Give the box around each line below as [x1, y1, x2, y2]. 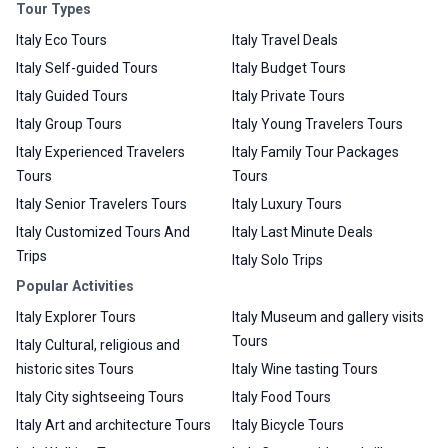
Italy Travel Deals [232, 31, 338, 48]
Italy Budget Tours [232, 59, 346, 76]
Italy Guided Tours [16, 87, 128, 104]
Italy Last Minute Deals [232, 223, 373, 240]
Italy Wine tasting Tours [232, 360, 378, 377]
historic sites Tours [16, 360, 134, 377]
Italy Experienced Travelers [16, 143, 185, 160]
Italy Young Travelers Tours [232, 115, 403, 132]
